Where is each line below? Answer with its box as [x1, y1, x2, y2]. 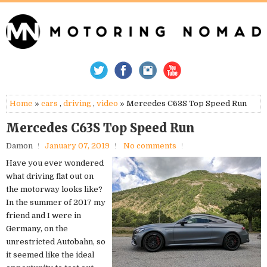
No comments [123, 141, 176, 151]
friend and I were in [6, 211, 81, 221]
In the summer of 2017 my [6, 198, 105, 207]
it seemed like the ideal [6, 250, 94, 260]
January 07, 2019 [45, 141, 110, 151]
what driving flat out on [6, 172, 94, 181]
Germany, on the [6, 224, 68, 234]
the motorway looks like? [6, 185, 103, 194]
